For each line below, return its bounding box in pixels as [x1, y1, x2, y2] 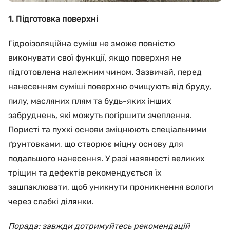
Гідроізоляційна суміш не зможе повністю [8, 39, 175, 48]
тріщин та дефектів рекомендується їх [8, 168, 162, 178]
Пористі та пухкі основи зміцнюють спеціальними [8, 125, 207, 135]
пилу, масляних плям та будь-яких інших [8, 96, 171, 106]
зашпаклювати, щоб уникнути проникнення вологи [8, 182, 213, 192]
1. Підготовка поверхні [8, 14, 98, 24]
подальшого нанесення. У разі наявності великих [8, 154, 205, 163]
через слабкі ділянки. [8, 197, 94, 206]
